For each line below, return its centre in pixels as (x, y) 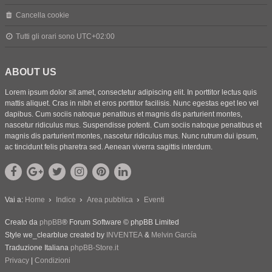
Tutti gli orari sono (46, 37)
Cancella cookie (43, 15)
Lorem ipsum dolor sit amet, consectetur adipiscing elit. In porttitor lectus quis (131, 93)
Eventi (154, 200)
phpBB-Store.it (94, 248)
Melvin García (174, 235)
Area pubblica (110, 200)
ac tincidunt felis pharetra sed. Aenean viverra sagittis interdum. (109, 147)
